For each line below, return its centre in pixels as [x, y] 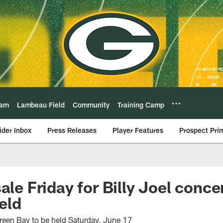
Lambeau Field [41, 105]
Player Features [138, 130]
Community [91, 105]
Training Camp [141, 105]
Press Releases [72, 130]
